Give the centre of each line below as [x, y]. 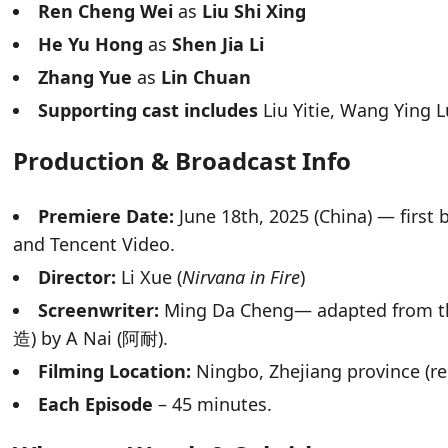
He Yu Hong [93, 44]
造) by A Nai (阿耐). [91, 338]
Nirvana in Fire [241, 277]
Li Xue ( [149, 277]
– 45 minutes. [213, 404]
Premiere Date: [106, 216]
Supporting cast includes [151, 110]
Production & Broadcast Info [182, 161]
